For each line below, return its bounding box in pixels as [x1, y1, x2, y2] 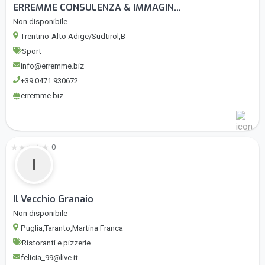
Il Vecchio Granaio [13, 193, 93, 206]
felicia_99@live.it [21, 253, 78, 263]
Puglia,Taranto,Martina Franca [21, 224, 123, 233]
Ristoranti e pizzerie [22, 238, 91, 248]
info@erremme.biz [21, 62, 84, 71]
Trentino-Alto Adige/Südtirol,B [21, 32, 125, 41]
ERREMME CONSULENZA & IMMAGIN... [13, 1, 181, 14]
